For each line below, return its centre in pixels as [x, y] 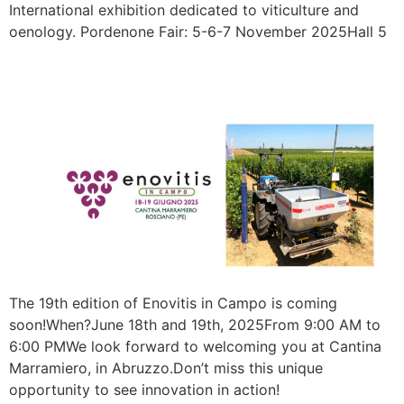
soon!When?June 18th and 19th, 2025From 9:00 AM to [195, 325]
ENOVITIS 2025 [116, 72]
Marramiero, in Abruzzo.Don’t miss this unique [166, 368]
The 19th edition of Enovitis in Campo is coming [173, 303]
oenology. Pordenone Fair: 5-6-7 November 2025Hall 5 [198, 31]
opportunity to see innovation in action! [144, 390]
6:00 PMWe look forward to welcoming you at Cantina [195, 347]
